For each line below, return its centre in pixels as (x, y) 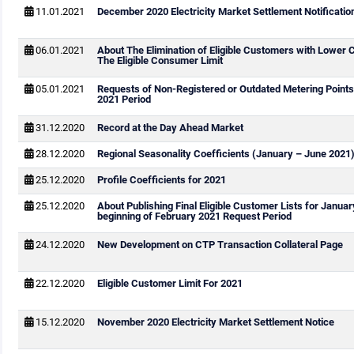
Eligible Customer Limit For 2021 (169, 283)
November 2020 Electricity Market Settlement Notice (215, 322)
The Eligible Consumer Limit (160, 60)
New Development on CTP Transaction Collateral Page (220, 245)
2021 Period (124, 99)
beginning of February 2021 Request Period (194, 216)
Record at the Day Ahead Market (170, 128)
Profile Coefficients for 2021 (161, 180)
